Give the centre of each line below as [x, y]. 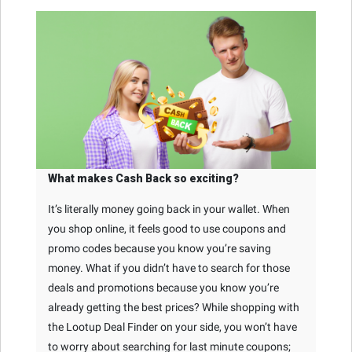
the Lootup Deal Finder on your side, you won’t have [172, 326]
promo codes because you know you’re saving [159, 248]
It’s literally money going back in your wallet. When [169, 209]
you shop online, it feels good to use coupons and [167, 228]
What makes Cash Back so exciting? [143, 178]
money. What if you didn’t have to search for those [169, 268]
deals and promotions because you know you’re [163, 287]
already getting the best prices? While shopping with [174, 307]
